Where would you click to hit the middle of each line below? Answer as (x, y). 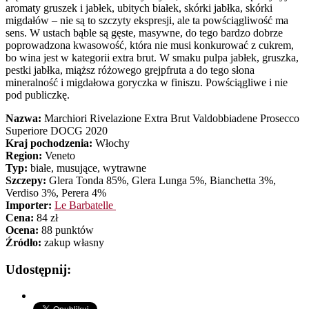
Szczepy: (26, 180)
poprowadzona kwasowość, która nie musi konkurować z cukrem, (150, 45)
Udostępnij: (38, 269)
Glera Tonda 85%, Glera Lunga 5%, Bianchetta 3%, (161, 180)
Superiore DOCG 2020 (57, 130)
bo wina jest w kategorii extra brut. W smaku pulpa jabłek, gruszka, (152, 57)
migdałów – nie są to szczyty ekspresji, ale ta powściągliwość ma (147, 20)
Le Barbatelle (85, 205)
